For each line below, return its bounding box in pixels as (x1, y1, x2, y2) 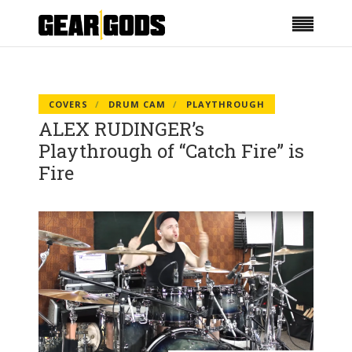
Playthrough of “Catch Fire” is (38, 138, 304, 163)
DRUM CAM (108, 98, 166, 110)
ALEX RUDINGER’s (38, 116, 204, 141)
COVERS (49, 98, 88, 110)
